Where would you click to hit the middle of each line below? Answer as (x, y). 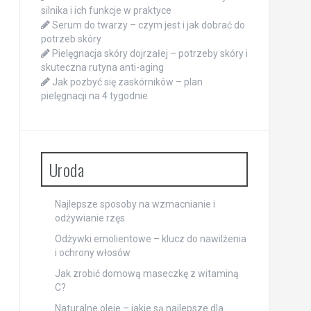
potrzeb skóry (71, 39)
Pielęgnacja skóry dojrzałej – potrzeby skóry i (150, 53)
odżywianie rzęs (90, 218)
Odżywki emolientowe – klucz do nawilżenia (150, 238)
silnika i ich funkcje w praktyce (106, 10)
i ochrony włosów (92, 252)
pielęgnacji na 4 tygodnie (94, 95)
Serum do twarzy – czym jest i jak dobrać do (148, 25)
